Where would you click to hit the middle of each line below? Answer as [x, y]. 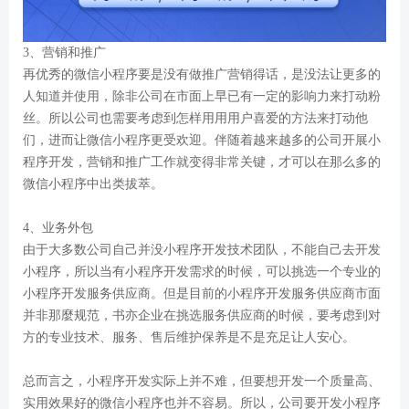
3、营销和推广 [64, 52]
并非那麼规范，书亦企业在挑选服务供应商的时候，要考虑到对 [202, 315]
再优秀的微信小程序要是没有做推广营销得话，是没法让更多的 [202, 74]
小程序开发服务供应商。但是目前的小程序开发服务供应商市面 [202, 293]
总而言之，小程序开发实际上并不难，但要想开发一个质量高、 [202, 381]
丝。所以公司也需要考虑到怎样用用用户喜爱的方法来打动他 [195, 118]
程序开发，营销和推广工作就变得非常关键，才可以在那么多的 [202, 162]
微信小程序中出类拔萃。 [93, 184]
